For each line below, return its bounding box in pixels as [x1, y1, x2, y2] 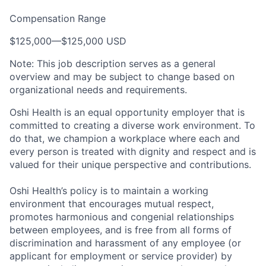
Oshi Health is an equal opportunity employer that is [9, 106, 245, 119]
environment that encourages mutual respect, [9, 198, 214, 210]
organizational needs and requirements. [9, 84, 187, 96]
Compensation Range [9, 12, 106, 25]
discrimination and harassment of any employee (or [9, 237, 241, 249]
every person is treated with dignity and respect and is [9, 145, 256, 158]
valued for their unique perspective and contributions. [9, 159, 251, 171]
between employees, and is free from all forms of [9, 224, 232, 236]
